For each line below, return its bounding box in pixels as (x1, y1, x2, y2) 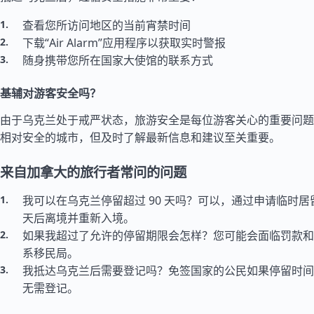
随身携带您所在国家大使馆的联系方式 (22, 53, 213, 68)
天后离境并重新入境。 (22, 210, 135, 226)
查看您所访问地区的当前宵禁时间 (22, 18, 191, 33)
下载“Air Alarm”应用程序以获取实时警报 (22, 35, 226, 50)
